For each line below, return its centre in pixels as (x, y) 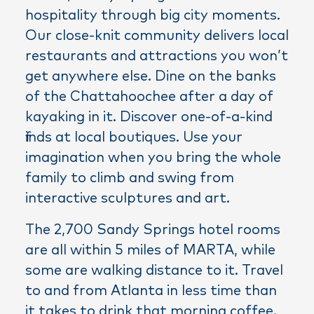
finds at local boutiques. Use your (134, 137)
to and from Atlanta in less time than (151, 291)
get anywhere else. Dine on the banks (151, 76)
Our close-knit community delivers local (157, 35)
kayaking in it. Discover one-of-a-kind (149, 117)
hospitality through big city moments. (153, 15)
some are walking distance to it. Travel (154, 270)
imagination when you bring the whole (153, 157)
